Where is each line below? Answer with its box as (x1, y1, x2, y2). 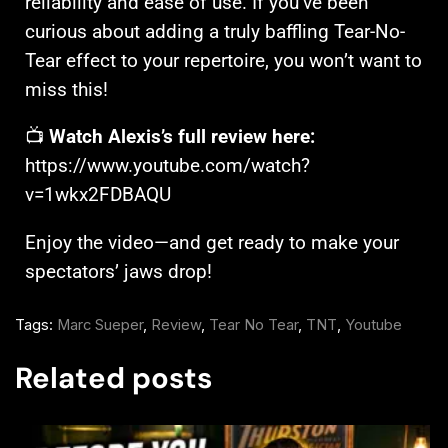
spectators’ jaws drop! (25, 260, 212, 283)
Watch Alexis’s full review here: (49, 126, 315, 149)
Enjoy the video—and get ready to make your (25, 231, 399, 254)
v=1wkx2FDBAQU (25, 184, 171, 207)
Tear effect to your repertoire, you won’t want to (25, 49, 422, 72)
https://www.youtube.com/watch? (25, 155, 310, 178)
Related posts (15, 359, 212, 398)
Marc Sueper (57, 316, 143, 335)
